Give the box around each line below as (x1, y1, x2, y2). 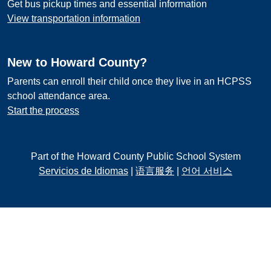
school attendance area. (7, 91, 110, 101)
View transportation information (7, 13, 140, 24)
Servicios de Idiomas (39, 166, 128, 176)
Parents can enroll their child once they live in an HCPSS (7, 76, 252, 87)
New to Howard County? (7, 56, 147, 69)
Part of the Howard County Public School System (30, 151, 241, 162)
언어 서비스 (181, 166, 232, 176)
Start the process (7, 105, 79, 116)
